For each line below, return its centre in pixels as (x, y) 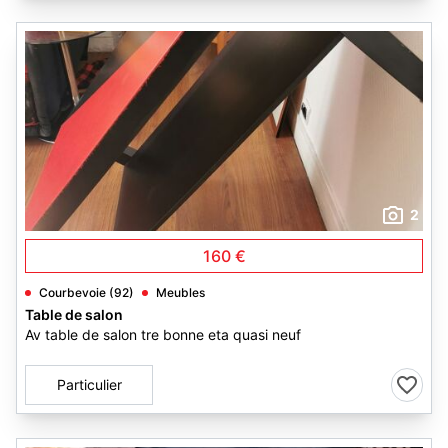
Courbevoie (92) (86, 292)
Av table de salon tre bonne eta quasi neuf (163, 334)
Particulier (89, 384)
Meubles (180, 292)
